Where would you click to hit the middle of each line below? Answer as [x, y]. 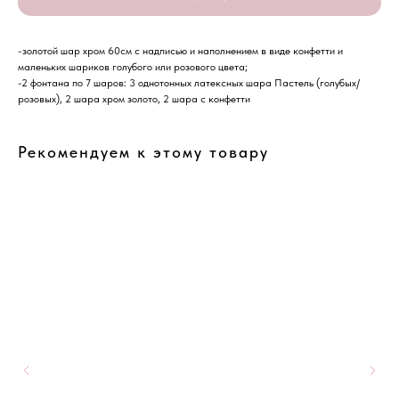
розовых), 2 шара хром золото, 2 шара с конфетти [134, 99]
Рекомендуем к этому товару [143, 152]
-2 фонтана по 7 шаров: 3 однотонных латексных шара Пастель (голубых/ [189, 83]
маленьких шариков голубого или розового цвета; [133, 67]
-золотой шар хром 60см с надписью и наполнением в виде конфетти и [180, 51]
